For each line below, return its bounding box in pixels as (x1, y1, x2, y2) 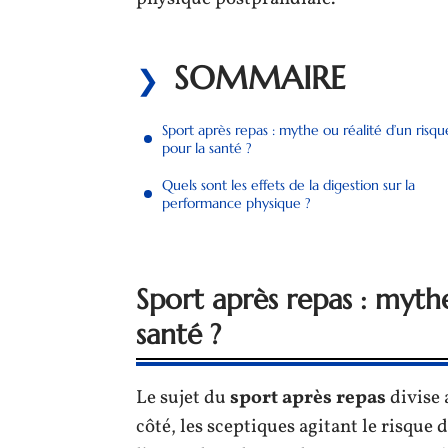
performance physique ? (162, 194, 311, 212)
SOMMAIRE (174, 58, 346, 98)
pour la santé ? (162, 139, 252, 157)
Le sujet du (136, 384, 230, 411)
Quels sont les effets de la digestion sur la (162, 176, 415, 194)
